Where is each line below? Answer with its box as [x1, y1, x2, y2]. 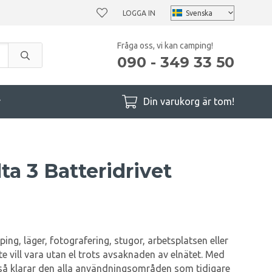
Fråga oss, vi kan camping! [117, 40, 213, 50]
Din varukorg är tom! [143, 96, 234, 107]
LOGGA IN [123, 8, 155, 17]
